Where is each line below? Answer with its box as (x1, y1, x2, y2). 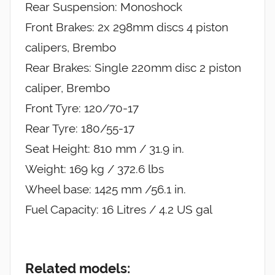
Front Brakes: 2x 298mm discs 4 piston (25, 20, 228, 34)
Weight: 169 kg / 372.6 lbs (25, 162, 164, 176)
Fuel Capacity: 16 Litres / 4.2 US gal (25, 203, 212, 217)
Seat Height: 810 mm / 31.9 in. (25, 142, 184, 156)
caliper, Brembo (25, 81, 110, 95)
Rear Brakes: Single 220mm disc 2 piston (25, 61, 241, 75)
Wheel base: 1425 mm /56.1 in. (25, 182, 186, 196)
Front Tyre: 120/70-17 (25, 101, 139, 115)
